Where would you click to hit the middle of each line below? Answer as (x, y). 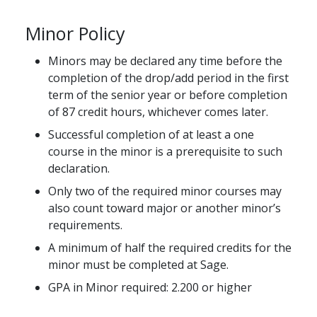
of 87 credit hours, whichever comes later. (158, 112)
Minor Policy (75, 34)
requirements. (85, 225)
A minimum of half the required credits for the (170, 248)
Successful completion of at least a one (151, 135)
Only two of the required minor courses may (165, 191)
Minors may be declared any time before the (165, 61)
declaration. (79, 169)
